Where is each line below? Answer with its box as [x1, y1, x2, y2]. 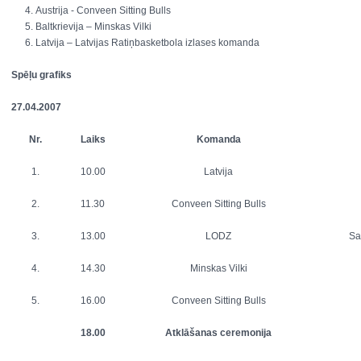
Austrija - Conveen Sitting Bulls [35, 5, 171, 16]
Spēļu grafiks [11, 69, 72, 81]
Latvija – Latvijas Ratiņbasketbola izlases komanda [35, 37, 262, 48]
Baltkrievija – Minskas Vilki [35, 21, 151, 32]
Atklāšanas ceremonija [165, 327, 272, 338]
